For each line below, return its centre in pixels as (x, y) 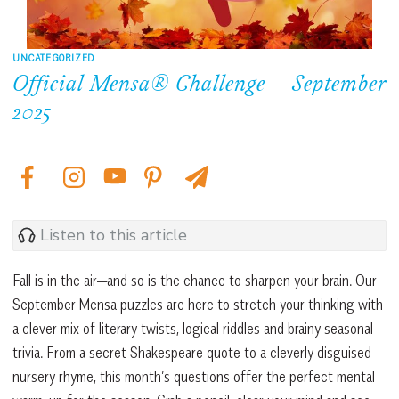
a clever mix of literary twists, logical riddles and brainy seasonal (193, 328)
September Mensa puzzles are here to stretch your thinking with (198, 304)
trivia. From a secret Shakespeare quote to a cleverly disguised (192, 352)
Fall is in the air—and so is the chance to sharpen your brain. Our (195, 280)
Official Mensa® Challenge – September (199, 85)
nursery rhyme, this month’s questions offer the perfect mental (194, 376)
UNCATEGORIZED (53, 57)
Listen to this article (114, 236)
